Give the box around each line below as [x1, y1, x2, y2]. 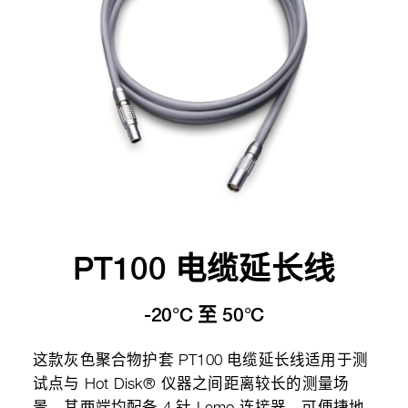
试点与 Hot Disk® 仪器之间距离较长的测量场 [33, 377, 350, 393]
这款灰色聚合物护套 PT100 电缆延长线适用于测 [33, 353, 368, 369]
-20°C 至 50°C [143, 303, 265, 326]
